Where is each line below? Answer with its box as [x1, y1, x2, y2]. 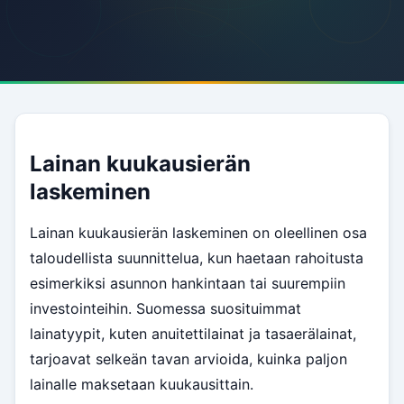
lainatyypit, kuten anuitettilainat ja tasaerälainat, [30, 325, 356, 343]
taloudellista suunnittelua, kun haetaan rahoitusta [30, 249, 363, 267]
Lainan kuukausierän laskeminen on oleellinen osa [30, 224, 367, 242]
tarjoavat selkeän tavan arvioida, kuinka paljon [30, 350, 347, 368]
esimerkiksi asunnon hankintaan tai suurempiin [30, 274, 345, 292]
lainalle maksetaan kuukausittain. [30, 375, 253, 393]
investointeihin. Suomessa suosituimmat [30, 299, 301, 317]
